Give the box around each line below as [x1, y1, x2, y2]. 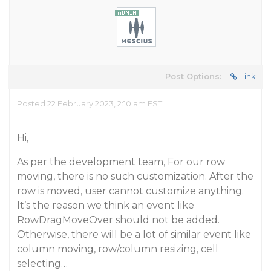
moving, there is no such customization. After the [17, 171, 253, 182]
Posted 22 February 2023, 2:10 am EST [17, 99, 162, 108]
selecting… [17, 258, 68, 269]
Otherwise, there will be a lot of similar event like [17, 229, 251, 240]
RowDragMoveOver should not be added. [17, 214, 220, 226]
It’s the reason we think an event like [17, 200, 194, 211]
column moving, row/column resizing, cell [17, 243, 218, 255]
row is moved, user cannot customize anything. [17, 185, 244, 197]
